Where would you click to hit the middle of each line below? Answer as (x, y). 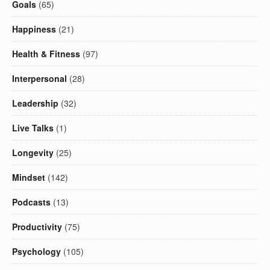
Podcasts (31, 202)
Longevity (33, 152)
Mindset (29, 177)
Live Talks (33, 127)
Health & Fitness (46, 53)
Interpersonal (39, 78)
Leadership (35, 103)
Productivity (37, 226)
